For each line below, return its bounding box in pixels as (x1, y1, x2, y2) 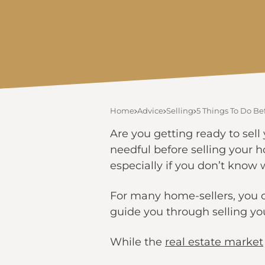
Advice (137, 106, 163, 115)
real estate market (165, 235, 263, 248)
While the (110, 235, 165, 248)
